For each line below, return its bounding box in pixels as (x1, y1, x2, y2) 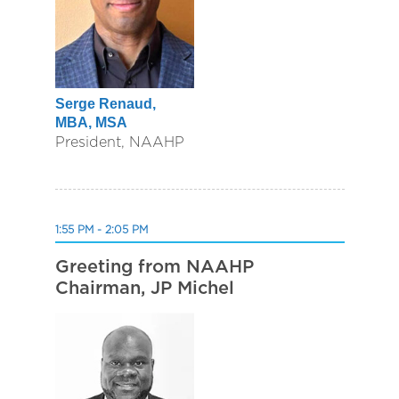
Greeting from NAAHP (54, 257, 254, 276)
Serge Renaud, (54, 96, 156, 112)
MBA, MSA (54, 115, 127, 131)
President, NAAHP (54, 134, 184, 150)
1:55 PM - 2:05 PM (54, 224, 148, 235)
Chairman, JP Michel (54, 279, 234, 297)
